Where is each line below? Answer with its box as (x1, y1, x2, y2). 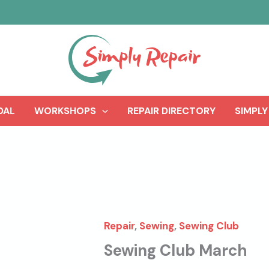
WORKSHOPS (34, 104, 97, 118)
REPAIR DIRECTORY (127, 104, 216, 118)
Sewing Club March (103, 240, 247, 261)
